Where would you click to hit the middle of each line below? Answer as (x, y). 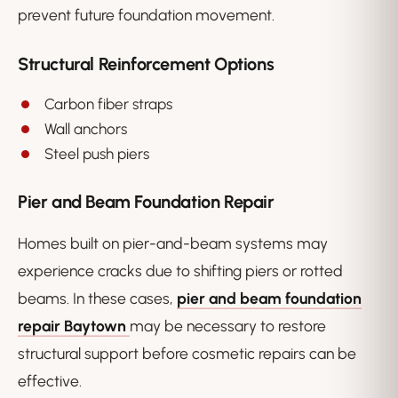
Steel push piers (97, 154)
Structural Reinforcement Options (146, 64)
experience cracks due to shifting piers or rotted (180, 271)
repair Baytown (72, 326)
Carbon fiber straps (108, 104)
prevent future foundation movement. (146, 15)
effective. (50, 381)
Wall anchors (86, 129)
